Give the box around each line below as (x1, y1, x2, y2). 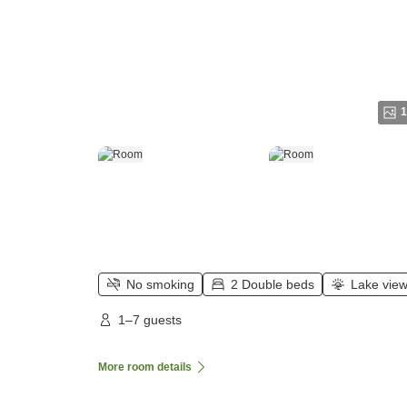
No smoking (126, 277, 194, 293)
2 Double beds (231, 277, 314, 293)
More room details (98, 361, 192, 374)
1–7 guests (118, 313, 182, 328)
